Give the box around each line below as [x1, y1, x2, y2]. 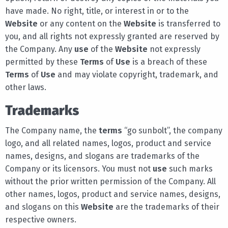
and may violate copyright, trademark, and [55, 69, 218, 79]
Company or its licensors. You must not [5, 163, 153, 174]
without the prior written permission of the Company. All [5, 176, 216, 186]
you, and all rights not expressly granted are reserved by [5, 31, 219, 41]
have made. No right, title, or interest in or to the [5, 6, 189, 16]
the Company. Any [5, 44, 74, 54]
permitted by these [5, 56, 80, 67]
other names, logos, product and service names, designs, [5, 189, 220, 199]
